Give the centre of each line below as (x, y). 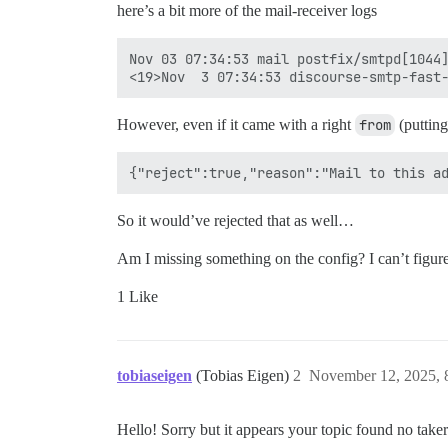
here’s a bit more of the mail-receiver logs (247, 11)
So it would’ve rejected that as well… (235, 221)
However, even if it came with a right (236, 125)
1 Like (137, 297)
